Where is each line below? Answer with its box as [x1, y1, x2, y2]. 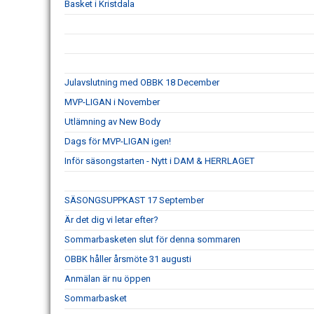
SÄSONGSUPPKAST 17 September [64, 195, 204, 206]
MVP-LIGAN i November [64, 97, 160, 108]
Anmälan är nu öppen [64, 273, 151, 285]
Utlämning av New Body [64, 116, 161, 128]
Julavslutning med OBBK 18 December [64, 77, 219, 88]
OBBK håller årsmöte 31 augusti [64, 254, 191, 265]
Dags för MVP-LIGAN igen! [64, 136, 171, 147]
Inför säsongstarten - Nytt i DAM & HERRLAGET [64, 156, 254, 167]
